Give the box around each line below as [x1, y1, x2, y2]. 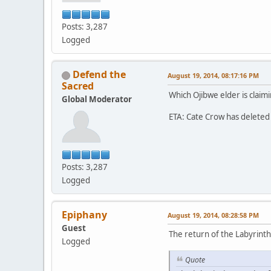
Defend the [73, 68, 126, 82]
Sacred [62, 79, 94, 93]
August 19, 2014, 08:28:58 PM [168, 211, 259, 220]
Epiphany [62, 208, 107, 222]
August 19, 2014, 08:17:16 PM [168, 71, 259, 80]
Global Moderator [62, 94, 132, 105]
